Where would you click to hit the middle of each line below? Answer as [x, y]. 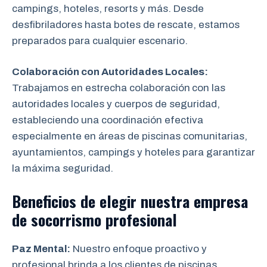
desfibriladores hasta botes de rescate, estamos [126, 24]
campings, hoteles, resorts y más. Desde [108, 8]
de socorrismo [57, 219]
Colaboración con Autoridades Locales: [110, 72]
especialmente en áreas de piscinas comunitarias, [130, 136]
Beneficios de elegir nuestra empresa [130, 201]
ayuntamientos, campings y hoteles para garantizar [133, 152]
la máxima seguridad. [63, 168]
